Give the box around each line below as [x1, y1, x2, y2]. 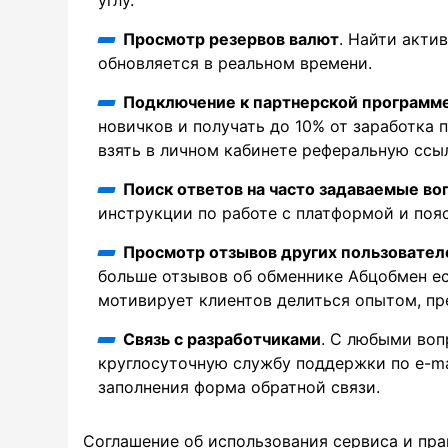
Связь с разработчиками [123, 328, 321, 349]
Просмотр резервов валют [123, 28, 339, 49]
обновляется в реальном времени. [98, 52, 372, 73]
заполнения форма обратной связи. [98, 376, 380, 397]
